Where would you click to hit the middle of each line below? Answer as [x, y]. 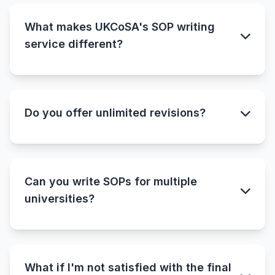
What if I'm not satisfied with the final [128, 267]
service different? [74, 44]
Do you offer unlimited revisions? [115, 112]
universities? [60, 198]
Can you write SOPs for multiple [111, 181]
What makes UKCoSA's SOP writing [120, 26]
